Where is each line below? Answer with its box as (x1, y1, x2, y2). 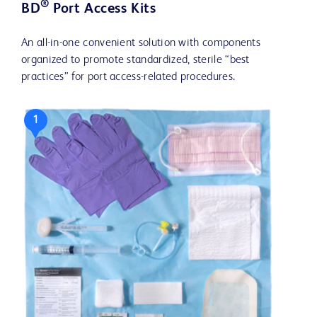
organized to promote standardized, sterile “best (21, 54, 250, 66)
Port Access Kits (49, 1, 156, 16)
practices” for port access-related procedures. (21, 71, 236, 83)
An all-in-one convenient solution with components (21, 37, 261, 49)
